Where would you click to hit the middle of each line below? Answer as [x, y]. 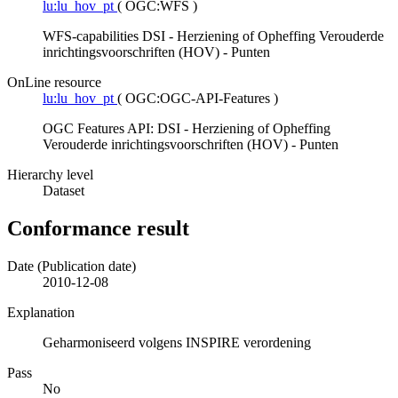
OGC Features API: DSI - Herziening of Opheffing [187, 129]
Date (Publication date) [72, 267]
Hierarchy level [50, 175]
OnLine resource [54, 83]
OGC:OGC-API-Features [199, 99]
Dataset [64, 191]
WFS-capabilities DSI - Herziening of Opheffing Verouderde [213, 36]
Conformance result [98, 229]
